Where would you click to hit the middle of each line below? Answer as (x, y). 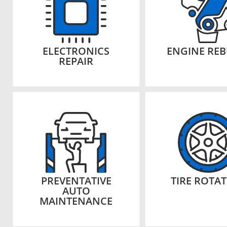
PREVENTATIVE (76, 181)
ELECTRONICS (76, 51)
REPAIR (76, 61)
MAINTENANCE (76, 201)
